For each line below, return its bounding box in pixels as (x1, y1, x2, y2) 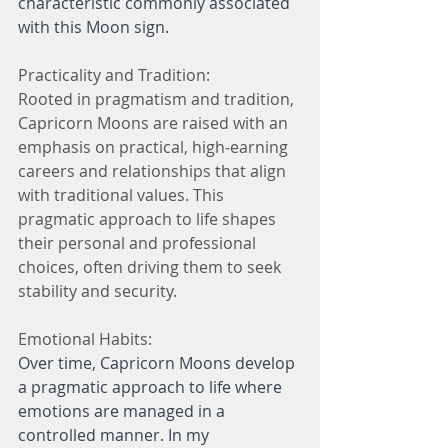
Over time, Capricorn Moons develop (18, 352, 299, 374)
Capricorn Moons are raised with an (18, 112, 292, 134)
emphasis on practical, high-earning (18, 136, 292, 158)
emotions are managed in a (18, 400, 229, 422)
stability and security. (18, 280, 177, 302)
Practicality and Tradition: (18, 64, 210, 86)
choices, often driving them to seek (18, 256, 285, 278)
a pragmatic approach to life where (18, 376, 286, 398)
